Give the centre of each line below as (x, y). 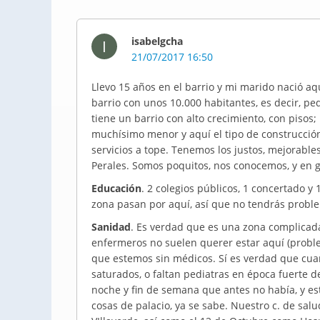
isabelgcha (157, 41)
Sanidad (111, 227)
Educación (116, 188)
